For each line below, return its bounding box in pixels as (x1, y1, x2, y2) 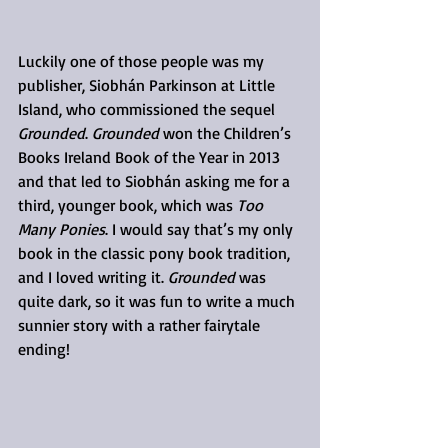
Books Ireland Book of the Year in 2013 (18, 146, 284, 167)
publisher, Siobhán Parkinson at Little (18, 74, 279, 95)
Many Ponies (18, 218, 105, 239)
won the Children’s (159, 122, 295, 143)
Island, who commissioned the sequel (18, 98, 279, 119)
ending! (18, 338, 70, 359)
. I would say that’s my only (105, 218, 297, 239)
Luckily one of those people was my (18, 50, 268, 71)
